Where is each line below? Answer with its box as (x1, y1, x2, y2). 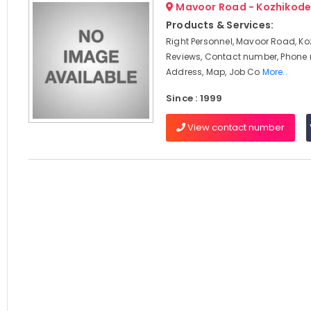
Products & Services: (165, 18, 274, 32)
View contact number (185, 121, 285, 134)
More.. (262, 66, 287, 78)
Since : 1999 (165, 92, 223, 105)
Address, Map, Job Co (165, 66, 262, 78)
